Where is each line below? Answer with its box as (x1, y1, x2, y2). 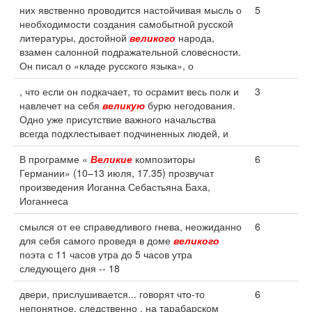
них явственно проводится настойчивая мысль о (19, 3, 242, 17)
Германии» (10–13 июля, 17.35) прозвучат (19, 166, 214, 180)
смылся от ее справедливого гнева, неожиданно (19, 219, 242, 233)
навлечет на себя (19, 98, 102, 112)
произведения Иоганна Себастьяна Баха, (19, 180, 210, 194)
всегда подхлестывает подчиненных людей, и (19, 126, 228, 140)
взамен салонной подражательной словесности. (19, 45, 241, 58)
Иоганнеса (19, 194, 68, 208)
